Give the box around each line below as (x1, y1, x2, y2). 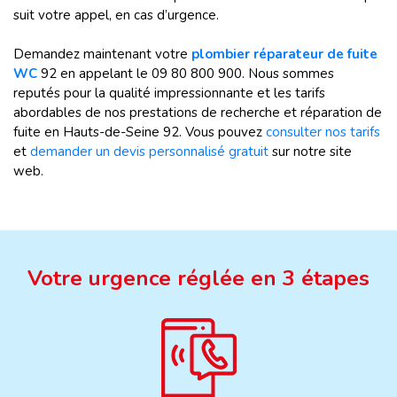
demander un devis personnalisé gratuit (30, 143, 269, 160)
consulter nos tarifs (266, 123, 380, 141)
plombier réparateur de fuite (191, 45, 378, 63)
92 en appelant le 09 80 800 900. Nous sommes (41, 65, 334, 82)
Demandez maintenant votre (13, 45, 191, 63)
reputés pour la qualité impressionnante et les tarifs (13, 84, 325, 102)
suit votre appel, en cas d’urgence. (13, 6, 219, 24)
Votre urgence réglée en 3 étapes (27, 264, 370, 292)
